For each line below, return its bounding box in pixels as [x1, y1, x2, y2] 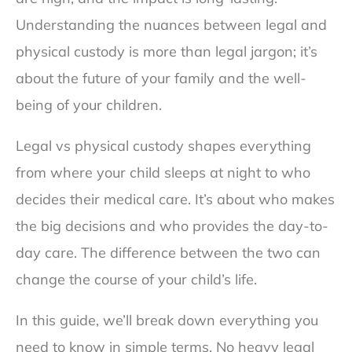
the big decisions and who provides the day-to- [16, 217, 328, 236]
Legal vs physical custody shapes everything [16, 137, 311, 156]
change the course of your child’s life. [16, 270, 257, 289]
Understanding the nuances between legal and [16, 16, 327, 35]
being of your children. [16, 96, 162, 115]
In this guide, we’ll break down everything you [16, 311, 318, 330]
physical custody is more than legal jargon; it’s [16, 42, 317, 61]
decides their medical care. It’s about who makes [16, 190, 335, 209]
